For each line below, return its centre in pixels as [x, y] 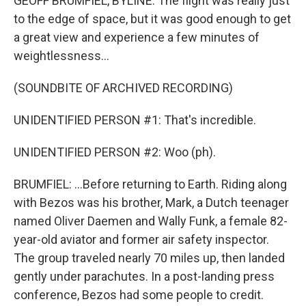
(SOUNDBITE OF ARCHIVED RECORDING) [123, 88]
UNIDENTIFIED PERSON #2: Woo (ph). [115, 152]
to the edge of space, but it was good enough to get [152, 19]
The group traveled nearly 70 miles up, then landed [149, 258]
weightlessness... [61, 56]
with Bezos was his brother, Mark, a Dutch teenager [151, 203]
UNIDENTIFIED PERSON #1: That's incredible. [135, 120]
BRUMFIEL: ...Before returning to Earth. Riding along [150, 184]
